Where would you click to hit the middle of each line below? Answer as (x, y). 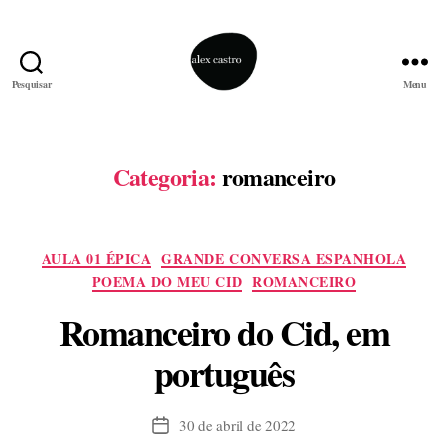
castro (244, 123)
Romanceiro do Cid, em (224, 331)
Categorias (260, 254)
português (224, 372)
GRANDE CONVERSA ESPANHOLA (284, 258)
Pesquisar (31, 83)
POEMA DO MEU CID (167, 282)
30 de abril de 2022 (237, 424)
